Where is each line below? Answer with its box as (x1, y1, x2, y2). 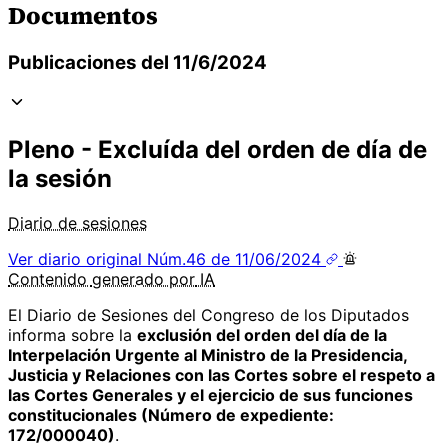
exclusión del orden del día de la (137, 324, 387, 345)
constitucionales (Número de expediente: (8, 404, 334, 425)
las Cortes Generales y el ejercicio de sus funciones (8, 384, 413, 405)
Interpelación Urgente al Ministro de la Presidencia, (8, 344, 407, 365)
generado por (92, 268, 195, 289)
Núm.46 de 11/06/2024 (147, 248, 321, 269)
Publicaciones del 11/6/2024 (8, 51, 267, 75)
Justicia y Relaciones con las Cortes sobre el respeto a (8, 364, 435, 385)
